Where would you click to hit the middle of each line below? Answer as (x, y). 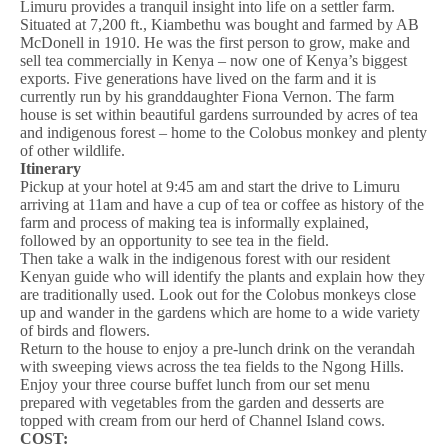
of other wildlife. (72, 150)
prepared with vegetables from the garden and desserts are (202, 402)
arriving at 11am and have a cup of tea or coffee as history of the (222, 204)
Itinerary (50, 168)
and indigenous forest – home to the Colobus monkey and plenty (223, 132)
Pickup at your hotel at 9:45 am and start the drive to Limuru (210, 186)
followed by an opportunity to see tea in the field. (174, 240)
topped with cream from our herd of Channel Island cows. (202, 420)
